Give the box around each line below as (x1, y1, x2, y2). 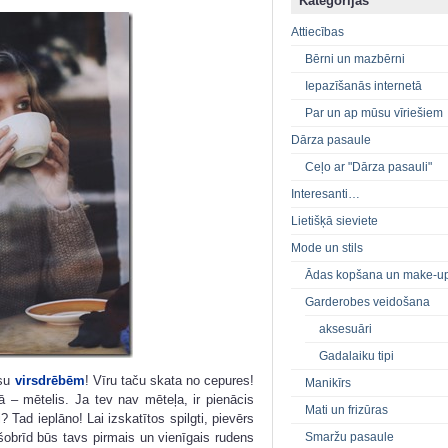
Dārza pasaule (291, 133, 371, 148)
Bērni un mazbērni (305, 52, 405, 67)
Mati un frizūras (305, 403, 388, 418)
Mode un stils (291, 241, 363, 256)
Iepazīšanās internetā (305, 79, 422, 94)
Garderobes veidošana (305, 295, 430, 310)
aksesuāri (319, 322, 372, 337)
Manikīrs (305, 376, 351, 391)
